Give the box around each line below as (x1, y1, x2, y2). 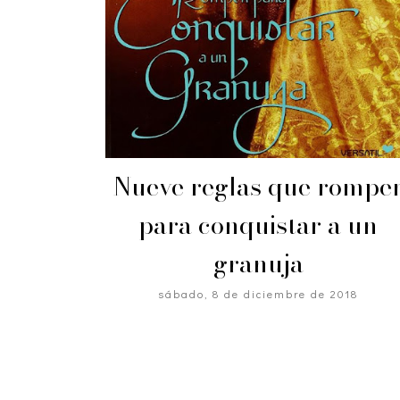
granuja (212, 243, 304, 282)
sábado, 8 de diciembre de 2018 (158, 286, 359, 301)
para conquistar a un (138, 204, 379, 244)
